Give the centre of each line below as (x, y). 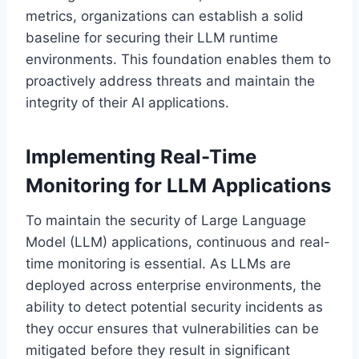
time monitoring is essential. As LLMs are (158, 263)
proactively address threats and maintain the (170, 81)
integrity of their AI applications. (127, 102)
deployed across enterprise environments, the (173, 285)
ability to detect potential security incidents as (174, 307)
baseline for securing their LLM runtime (152, 37)
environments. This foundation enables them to (178, 59)
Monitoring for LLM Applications (178, 185)
